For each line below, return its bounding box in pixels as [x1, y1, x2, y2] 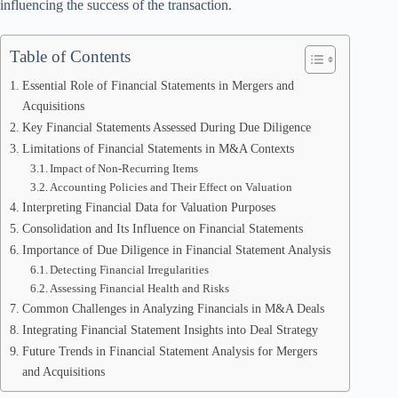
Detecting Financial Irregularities [50, 263, 210, 276]
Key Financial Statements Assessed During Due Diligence [21, 120, 311, 134]
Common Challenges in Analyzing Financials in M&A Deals [21, 301, 324, 315]
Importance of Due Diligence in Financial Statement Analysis [21, 243, 330, 257]
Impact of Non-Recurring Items [50, 162, 199, 175]
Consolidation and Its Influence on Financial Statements [21, 221, 303, 235]
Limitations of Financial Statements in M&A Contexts [21, 141, 294, 155]
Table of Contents [10, 47, 131, 66]
